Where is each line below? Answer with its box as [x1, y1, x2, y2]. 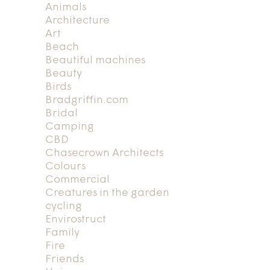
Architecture [45, 14, 110, 27]
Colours [45, 160, 86, 172]
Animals [45, 1, 86, 13]
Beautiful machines [45, 54, 145, 66]
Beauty [45, 67, 82, 80]
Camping [45, 121, 94, 133]
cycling [45, 200, 82, 212]
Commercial [45, 174, 110, 186]
